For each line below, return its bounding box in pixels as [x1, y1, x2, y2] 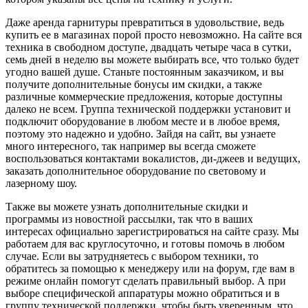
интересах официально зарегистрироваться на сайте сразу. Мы [5, 225, 299, 238]
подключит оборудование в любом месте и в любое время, [5, 115, 280, 128]
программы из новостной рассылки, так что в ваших [5, 213, 253, 225]
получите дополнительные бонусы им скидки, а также [5, 78, 262, 91]
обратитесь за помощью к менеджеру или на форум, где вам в [5, 263, 295, 275]
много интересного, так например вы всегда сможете [5, 140, 256, 153]
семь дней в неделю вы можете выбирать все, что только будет [5, 54, 299, 66]
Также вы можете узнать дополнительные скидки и [5, 201, 248, 213]
